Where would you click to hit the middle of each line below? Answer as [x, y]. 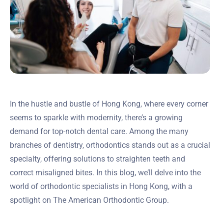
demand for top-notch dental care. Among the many [99, 131]
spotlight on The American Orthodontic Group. [89, 200]
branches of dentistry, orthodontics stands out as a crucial [110, 145]
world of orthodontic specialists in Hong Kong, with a [101, 186]
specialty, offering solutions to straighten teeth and [97, 159]
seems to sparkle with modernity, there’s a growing [96, 117]
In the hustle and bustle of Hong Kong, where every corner [109, 104]
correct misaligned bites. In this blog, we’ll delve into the [105, 172]
